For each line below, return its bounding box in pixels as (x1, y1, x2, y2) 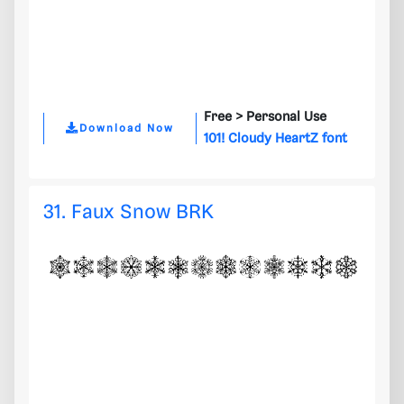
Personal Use (246, 110, 326, 125)
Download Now (79, 122, 174, 134)
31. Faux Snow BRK (43, 202, 214, 224)
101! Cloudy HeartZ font (204, 132, 347, 147)
